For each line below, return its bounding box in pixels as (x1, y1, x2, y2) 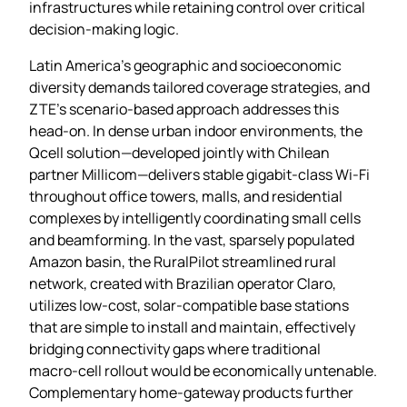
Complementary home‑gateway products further (29, 382, 353, 402)
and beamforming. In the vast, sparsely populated (29, 229, 354, 250)
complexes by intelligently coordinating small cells (29, 207, 361, 228)
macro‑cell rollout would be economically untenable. (29, 360, 377, 381)
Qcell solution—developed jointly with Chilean (29, 142, 330, 163)
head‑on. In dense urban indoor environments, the (29, 120, 362, 141)
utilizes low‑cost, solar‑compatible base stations (29, 294, 349, 315)
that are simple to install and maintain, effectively (29, 316, 355, 337)
